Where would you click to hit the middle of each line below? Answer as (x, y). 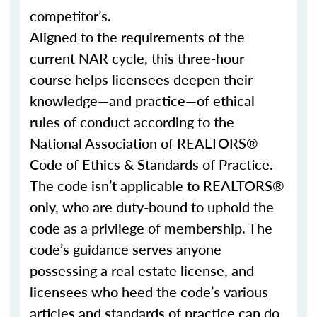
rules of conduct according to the (132, 122)
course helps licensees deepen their (141, 79)
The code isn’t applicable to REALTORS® (157, 185)
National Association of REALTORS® (144, 143)
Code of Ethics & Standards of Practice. (151, 164)
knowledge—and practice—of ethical (142, 100)
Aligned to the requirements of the (137, 37)
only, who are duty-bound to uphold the (152, 207)
